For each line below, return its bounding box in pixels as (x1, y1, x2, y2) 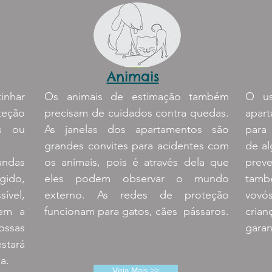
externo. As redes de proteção (44, 188, 229, 202)
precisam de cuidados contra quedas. (44, 106, 229, 120)
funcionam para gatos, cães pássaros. (44, 205, 229, 218)
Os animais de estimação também (44, 90, 229, 103)
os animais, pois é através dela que (44, 155, 229, 169)
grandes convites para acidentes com (44, 139, 229, 152)
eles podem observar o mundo (44, 172, 229, 185)
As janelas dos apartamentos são (44, 123, 229, 136)
